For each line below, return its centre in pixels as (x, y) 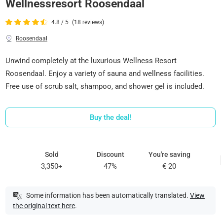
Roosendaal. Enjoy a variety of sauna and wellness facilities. (105, 73)
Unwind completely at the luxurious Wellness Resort (91, 60)
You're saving (169, 154)
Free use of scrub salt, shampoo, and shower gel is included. (105, 86)
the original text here (44, 206)
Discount (110, 154)
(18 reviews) (88, 22)
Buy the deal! (110, 117)
